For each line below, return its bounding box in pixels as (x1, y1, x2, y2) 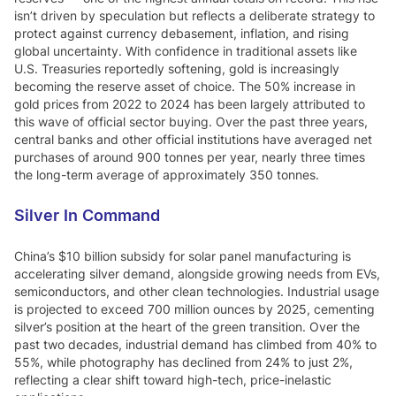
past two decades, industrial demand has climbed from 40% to (14, 336, 377, 352)
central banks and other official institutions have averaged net (14, 131, 372, 147)
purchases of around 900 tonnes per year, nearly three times (14, 148, 365, 164)
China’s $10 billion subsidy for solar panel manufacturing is (14, 247, 351, 263)
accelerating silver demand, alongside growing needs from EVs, (14, 265, 380, 281)
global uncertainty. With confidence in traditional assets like (14, 42, 357, 58)
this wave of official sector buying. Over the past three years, (14, 113, 368, 129)
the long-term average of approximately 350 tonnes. (14, 166, 319, 182)
